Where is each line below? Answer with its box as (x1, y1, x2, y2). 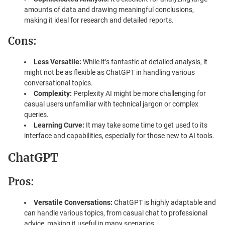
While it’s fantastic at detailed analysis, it (81, 57, 207, 66)
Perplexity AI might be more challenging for (72, 89, 206, 97)
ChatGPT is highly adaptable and (113, 198, 216, 206)
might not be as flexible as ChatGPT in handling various (24, 68, 195, 76)
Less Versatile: (34, 57, 81, 66)
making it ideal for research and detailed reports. (24, 16, 174, 24)
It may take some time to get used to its (84, 121, 207, 129)
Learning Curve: (34, 121, 84, 129)
